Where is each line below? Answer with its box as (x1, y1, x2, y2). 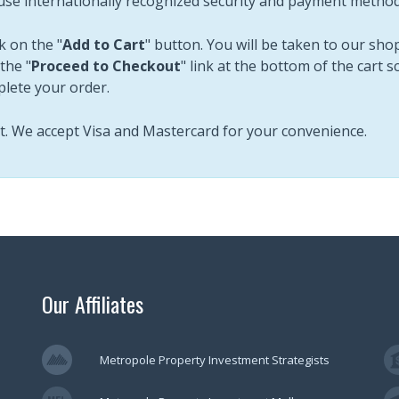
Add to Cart (61, 35, 145, 54)
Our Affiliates (42, 288, 144, 320)
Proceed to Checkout (30, 56, 181, 76)
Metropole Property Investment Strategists (100, 352, 330, 368)
